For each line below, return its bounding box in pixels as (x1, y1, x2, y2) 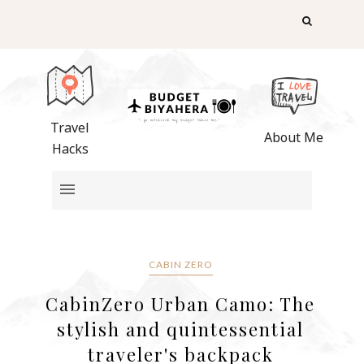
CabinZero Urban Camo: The (45, 291, 316, 316)
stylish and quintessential (57, 316, 305, 341)
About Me (264, 128, 324, 147)
